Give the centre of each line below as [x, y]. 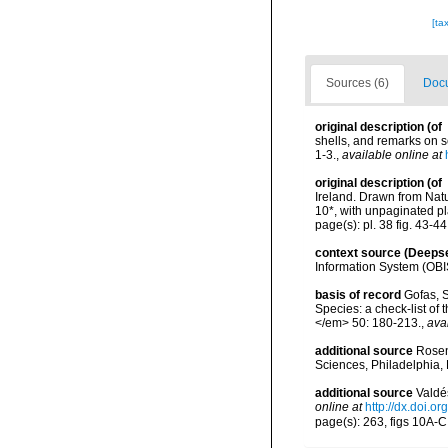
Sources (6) [357, 83]
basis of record [358, 295]
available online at [392, 155]
